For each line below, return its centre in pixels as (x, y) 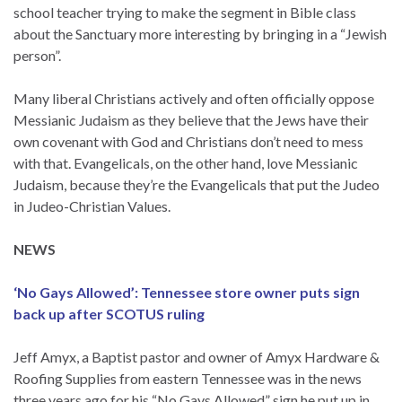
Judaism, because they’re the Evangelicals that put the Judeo (197, 184)
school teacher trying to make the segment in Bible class (185, 12)
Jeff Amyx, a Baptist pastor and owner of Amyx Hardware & (197, 356)
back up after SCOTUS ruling (109, 313)
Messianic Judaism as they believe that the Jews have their (191, 119)
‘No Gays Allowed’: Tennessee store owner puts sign (187, 292)
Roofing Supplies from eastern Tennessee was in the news (188, 378)
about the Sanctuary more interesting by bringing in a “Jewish (200, 33)
